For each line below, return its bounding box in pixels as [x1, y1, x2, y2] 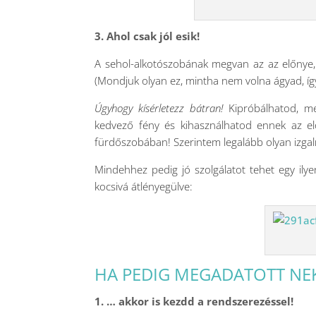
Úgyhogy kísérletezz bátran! [95, 101, 224, 115]
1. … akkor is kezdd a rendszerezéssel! [95, 294, 294, 308]
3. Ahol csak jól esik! [95, 29, 200, 43]
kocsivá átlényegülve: [95, 179, 193, 193]
